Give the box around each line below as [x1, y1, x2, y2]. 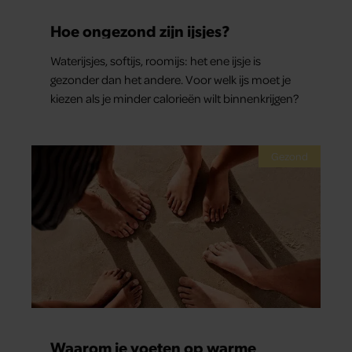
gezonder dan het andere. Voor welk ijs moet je [50, 71, 291, 88]
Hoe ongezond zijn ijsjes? [50, 20, 229, 42]
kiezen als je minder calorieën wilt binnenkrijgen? [50, 90, 299, 107]
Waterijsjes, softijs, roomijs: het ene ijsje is [50, 53, 261, 69]
